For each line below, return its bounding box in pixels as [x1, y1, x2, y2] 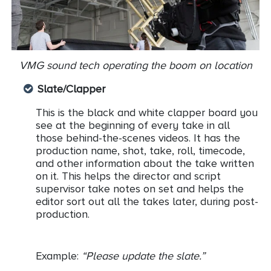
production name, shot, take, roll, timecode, [36, 145, 245, 157]
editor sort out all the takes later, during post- [36, 195, 258, 208]
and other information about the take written [36, 157, 254, 170]
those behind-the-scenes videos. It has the [36, 132, 240, 145]
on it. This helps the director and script [36, 170, 221, 183]
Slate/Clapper [38, 83, 105, 96]
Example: [36, 250, 82, 263]
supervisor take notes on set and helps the [36, 183, 244, 195]
